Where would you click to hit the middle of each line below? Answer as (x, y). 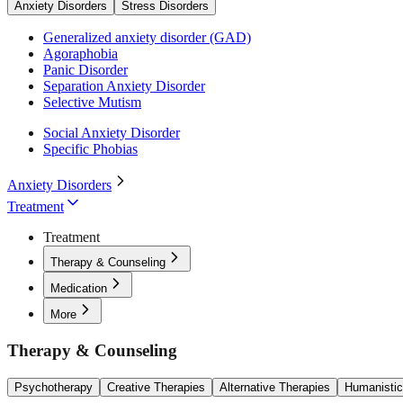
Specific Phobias (90, 149)
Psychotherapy (54, 387)
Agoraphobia (81, 54)
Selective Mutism (92, 103)
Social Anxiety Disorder (112, 133)
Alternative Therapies (275, 387)
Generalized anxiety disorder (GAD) (147, 38)
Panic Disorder (85, 70)
